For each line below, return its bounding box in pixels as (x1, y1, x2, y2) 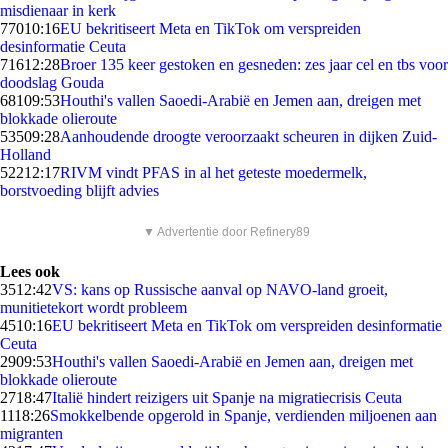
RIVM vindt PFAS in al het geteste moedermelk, (60, 164, 367, 181)
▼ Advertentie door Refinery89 (143, 225, 310, 239)
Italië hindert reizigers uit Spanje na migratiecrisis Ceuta (52, 389, 402, 406)
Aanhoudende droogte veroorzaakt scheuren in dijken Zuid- (60, 128, 437, 145)
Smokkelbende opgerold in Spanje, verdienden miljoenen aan (50, 407, 437, 424)
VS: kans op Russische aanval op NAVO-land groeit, (52, 281, 388, 298)
